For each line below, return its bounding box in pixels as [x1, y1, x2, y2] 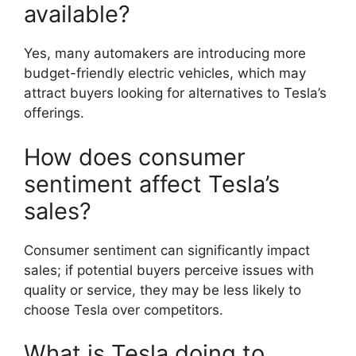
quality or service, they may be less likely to [24, 281, 301, 298]
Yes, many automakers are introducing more [24, 45, 306, 61]
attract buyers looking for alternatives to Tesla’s [24, 85, 327, 101]
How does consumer [24, 142, 246, 171]
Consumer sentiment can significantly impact [24, 242, 310, 258]
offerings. [24, 105, 84, 121]
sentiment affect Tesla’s [24, 169, 280, 198]
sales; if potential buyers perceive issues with [24, 261, 314, 278]
